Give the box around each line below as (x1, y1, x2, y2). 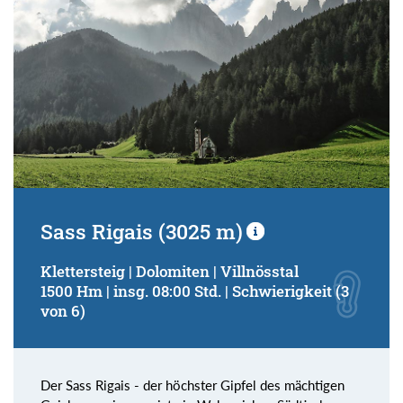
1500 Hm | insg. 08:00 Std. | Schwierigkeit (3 (40, 282, 349, 301)
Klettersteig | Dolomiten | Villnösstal (40, 262, 299, 282)
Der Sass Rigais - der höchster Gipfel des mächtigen (40, 377, 345, 394)
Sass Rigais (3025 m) (40, 218, 243, 246)
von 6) (40, 301, 85, 321)
